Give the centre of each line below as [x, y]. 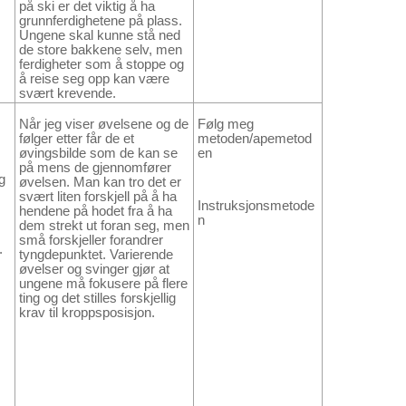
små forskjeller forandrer [91, 240]
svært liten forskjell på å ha [98, 196]
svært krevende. [68, 93]
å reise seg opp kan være [94, 78]
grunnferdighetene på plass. [101, 20]
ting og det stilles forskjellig [97, 298]
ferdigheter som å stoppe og [101, 64]
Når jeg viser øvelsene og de [104, 124]
